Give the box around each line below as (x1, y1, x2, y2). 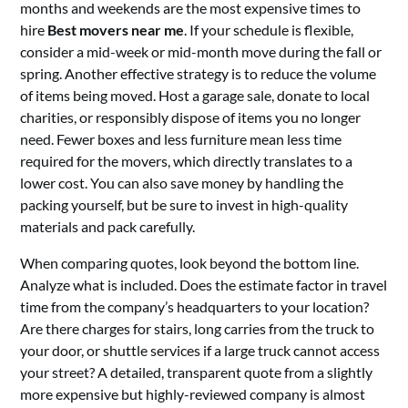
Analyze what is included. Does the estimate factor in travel (20, 276, 388, 293)
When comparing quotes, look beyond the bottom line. (20, 254, 360, 271)
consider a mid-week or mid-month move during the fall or (20, 43, 382, 60)
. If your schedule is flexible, (184, 21, 354, 38)
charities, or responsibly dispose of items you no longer (20, 108, 362, 126)
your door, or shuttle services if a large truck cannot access (20, 342, 381, 359)
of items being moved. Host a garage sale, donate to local (20, 87, 371, 104)
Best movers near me (47, 21, 185, 38)
